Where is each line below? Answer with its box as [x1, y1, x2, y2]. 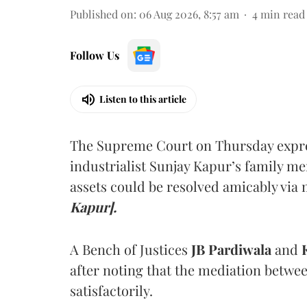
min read [260, 6, 305, 21]
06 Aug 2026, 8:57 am [139, 6, 239, 21]
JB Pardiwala [191, 239, 275, 258]
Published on [70, 6, 134, 21]
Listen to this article [99, 93, 186, 106]
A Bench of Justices [70, 239, 191, 258]
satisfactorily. [70, 280, 153, 299]
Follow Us [70, 47, 119, 62]
